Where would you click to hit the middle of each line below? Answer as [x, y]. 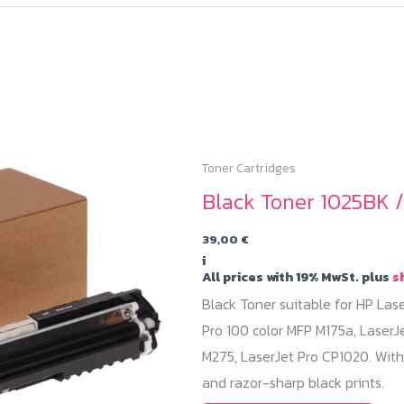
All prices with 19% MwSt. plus [297, 277]
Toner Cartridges [249, 167]
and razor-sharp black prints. [293, 383]
